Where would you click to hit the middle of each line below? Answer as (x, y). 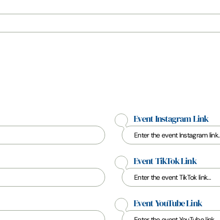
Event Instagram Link (171, 119)
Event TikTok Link (165, 161)
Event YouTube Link (168, 203)
